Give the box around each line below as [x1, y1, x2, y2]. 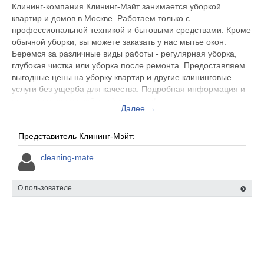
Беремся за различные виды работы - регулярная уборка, [12, 49, 237, 58]
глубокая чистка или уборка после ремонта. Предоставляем [12, 61, 245, 70]
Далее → [120, 104, 156, 113]
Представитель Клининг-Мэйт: [18, 131, 135, 141]
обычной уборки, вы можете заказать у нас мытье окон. [12, 37, 226, 47]
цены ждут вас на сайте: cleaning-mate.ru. [12, 96, 173, 105]
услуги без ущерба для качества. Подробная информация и [12, 84, 245, 94]
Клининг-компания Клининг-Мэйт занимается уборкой [12, 2, 221, 11]
